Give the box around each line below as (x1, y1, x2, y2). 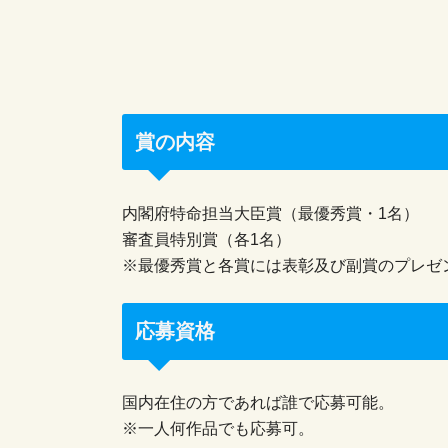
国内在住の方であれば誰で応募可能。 (122, 393, 394, 412)
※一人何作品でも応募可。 (122, 419, 314, 438)
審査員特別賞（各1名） (122, 230, 291, 249)
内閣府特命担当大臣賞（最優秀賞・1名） (122, 204, 419, 223)
